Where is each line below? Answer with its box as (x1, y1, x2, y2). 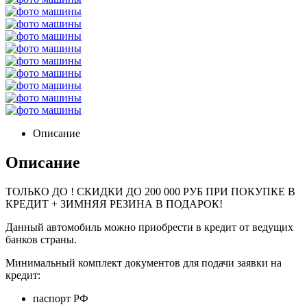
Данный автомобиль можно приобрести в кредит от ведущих (5, 221, 293, 233)
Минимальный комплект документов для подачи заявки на (5, 256, 282, 269)
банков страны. (5, 233, 77, 245)
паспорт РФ (33, 292, 88, 304)
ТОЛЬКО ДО (5, 185, 71, 197)
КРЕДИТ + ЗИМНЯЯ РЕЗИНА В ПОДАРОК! (5, 197, 223, 210)
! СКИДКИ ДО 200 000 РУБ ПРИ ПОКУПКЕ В (71, 185, 295, 197)
